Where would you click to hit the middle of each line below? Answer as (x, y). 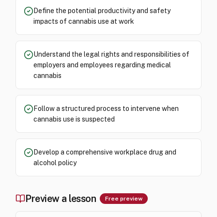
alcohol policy (55, 163)
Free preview (124, 199)
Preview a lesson (61, 199)
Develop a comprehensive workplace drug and (105, 152)
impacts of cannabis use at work (84, 21)
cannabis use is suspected (74, 119)
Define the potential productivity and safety (102, 11)
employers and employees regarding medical (102, 65)
